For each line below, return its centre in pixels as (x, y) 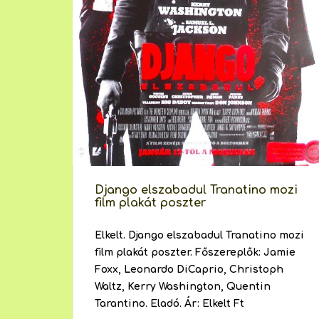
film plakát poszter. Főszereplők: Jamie (195, 253)
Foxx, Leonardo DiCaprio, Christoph (189, 270)
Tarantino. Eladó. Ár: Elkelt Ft (169, 304)
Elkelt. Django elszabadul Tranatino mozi (199, 236)
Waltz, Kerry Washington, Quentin (183, 287)
